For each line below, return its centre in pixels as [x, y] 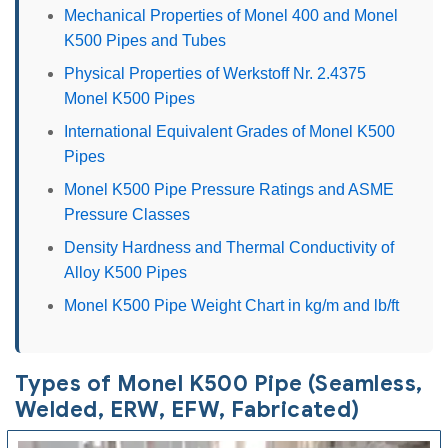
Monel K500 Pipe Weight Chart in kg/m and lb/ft [231, 305]
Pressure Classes [127, 214]
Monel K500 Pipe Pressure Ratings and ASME [229, 189]
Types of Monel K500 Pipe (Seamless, [219, 383]
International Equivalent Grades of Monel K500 [229, 131]
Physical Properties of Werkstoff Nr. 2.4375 [215, 73]
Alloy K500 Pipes [125, 272]
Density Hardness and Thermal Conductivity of [229, 247]
